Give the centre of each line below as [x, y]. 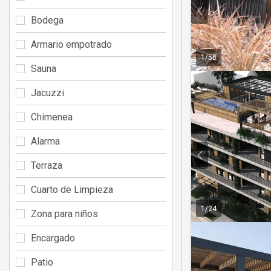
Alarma [45, 141]
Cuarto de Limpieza [72, 189]
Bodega [47, 20]
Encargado [53, 238]
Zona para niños [64, 214]
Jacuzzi [47, 93]
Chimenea [52, 117]
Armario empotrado [71, 44]
